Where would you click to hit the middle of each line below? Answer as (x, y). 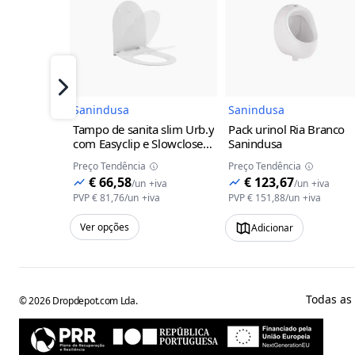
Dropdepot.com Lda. (95, 301)
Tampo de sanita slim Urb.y (144, 130)
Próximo (88, 95)
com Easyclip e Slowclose (138, 144)
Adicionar (273, 227)
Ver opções (105, 227)
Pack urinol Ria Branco (287, 130)
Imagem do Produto (203, 42)
